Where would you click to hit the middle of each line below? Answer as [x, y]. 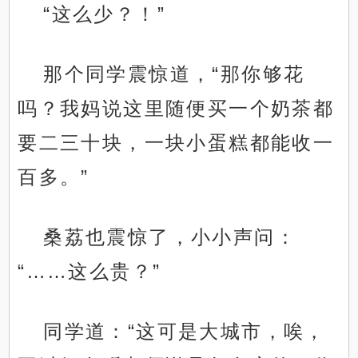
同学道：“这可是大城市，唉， [185, 332]
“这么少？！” [105, 14]
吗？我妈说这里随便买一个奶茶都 [176, 109]
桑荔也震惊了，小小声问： [170, 237]
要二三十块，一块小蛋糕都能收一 [176, 143]
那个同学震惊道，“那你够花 [174, 74]
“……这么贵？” [89, 272]
